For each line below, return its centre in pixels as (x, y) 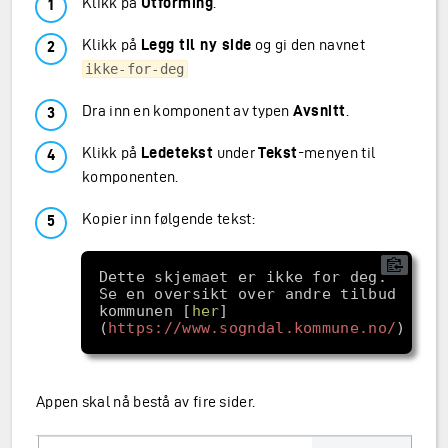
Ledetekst (177, 152)
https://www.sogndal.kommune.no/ (252, 327)
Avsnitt (319, 110)
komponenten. (130, 176)
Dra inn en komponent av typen (187, 110)
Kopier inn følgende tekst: (168, 218)
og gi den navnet (308, 44)
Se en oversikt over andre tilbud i (256, 293)
